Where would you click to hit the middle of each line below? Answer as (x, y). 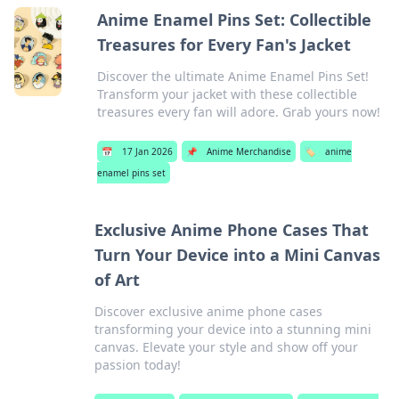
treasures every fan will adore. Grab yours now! (238, 112)
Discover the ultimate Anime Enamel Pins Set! (232, 76)
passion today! (138, 365)
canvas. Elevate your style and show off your (227, 347)
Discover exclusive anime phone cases (209, 311)
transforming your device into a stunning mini (233, 329)
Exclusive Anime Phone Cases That (232, 230)
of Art (118, 280)
